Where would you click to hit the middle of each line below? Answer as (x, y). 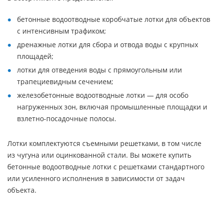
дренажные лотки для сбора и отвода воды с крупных (108, 45)
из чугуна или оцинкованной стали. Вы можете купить (99, 155)
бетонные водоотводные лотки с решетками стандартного (106, 167)
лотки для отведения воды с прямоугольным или (100, 70)
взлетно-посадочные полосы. (67, 118)
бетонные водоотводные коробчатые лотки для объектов (114, 19)
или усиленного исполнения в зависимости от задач (96, 178)
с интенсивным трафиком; (62, 31)
